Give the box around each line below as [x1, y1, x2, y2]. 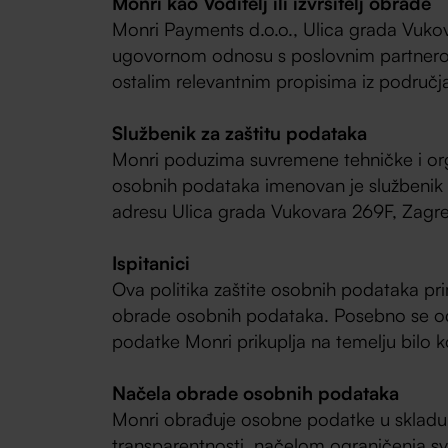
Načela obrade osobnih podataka [112, 381, 400, 405]
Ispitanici [112, 251, 191, 275]
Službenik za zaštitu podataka [112, 121, 368, 145]
